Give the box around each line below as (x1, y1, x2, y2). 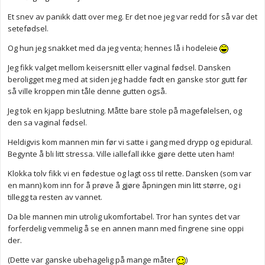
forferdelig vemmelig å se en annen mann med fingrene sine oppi (8, 223, 244, 234)
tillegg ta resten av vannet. (8, 192, 102, 203)
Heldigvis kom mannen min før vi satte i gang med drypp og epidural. (8, 137, 253, 148)
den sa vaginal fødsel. (8, 117, 87, 128)
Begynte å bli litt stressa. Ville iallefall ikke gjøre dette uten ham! (8, 148, 234, 160)
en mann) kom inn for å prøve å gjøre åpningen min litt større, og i (8, 180, 241, 191)
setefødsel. (8, 23, 49, 34)
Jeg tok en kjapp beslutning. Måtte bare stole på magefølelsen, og (8, 105, 242, 117)
